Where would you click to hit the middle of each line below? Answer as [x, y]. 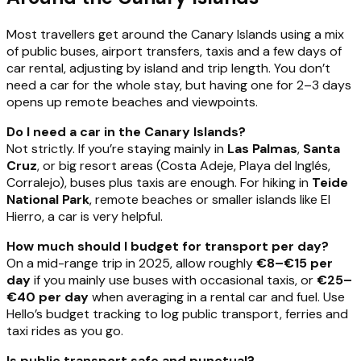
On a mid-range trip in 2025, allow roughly [131, 263]
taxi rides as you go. [65, 330]
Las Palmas [262, 148]
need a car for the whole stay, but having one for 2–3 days [179, 85]
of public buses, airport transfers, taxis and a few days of [174, 51]
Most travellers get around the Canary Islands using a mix [175, 34]
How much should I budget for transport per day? [168, 246]
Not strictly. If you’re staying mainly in [117, 148]
